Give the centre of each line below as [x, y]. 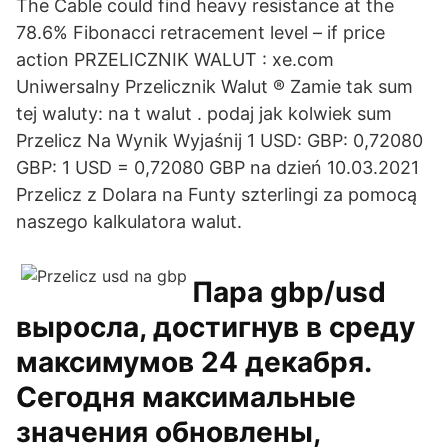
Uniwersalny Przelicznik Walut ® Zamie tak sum [214, 86]
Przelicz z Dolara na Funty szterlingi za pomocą [216, 194]
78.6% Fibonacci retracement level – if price [200, 32]
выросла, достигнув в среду [215, 327]
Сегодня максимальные [186, 397]
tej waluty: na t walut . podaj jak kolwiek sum [204, 113]
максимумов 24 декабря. [193, 362]
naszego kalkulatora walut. [129, 221]
